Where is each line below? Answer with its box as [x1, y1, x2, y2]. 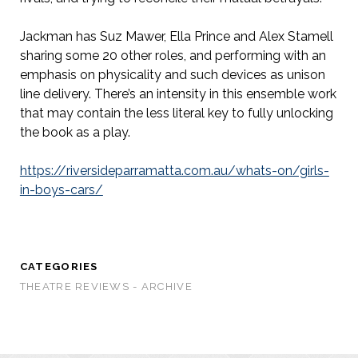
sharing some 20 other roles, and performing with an [19, 48, 326, 64]
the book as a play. [19, 125, 130, 141]
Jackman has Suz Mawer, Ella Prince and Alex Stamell [19, 29, 333, 45]
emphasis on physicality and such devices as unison [19, 67, 325, 83]
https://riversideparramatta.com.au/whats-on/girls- [19, 163, 329, 179]
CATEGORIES [19, 261, 98, 273]
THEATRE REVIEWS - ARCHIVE [19, 280, 193, 293]
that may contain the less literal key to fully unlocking [19, 105, 333, 121]
